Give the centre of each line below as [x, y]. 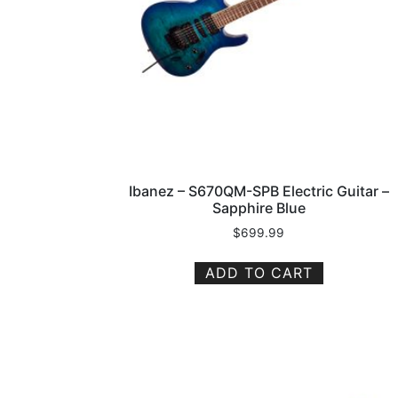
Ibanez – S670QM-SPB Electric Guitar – [259, 191]
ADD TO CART [259, 272]
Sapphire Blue [259, 207]
